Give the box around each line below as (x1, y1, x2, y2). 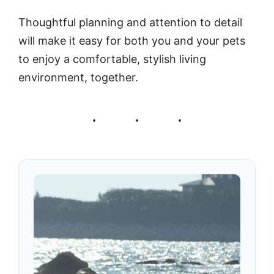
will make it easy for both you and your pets (18, 34, 245, 48)
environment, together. (18, 71, 138, 84)
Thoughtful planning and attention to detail (18, 16, 242, 29)
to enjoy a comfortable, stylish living (18, 53, 206, 66)
